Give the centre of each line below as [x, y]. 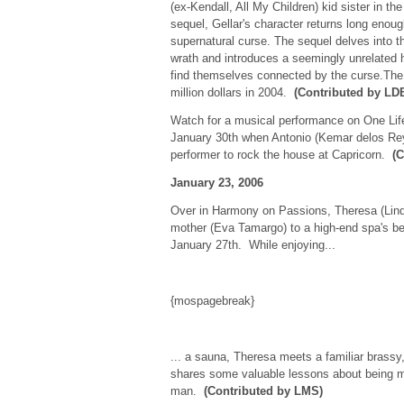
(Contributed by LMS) [263, 391]
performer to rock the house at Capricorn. [281, 155]
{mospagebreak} [212, 301]
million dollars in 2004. [232, 92]
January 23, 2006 [216, 183]
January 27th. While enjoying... [252, 245]
